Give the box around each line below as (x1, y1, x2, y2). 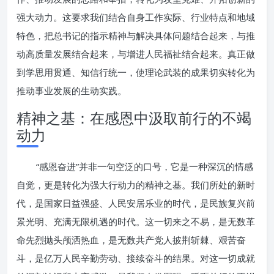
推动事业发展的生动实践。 (17, 84, 127, 97)
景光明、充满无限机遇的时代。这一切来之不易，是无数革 (17, 215, 255, 228)
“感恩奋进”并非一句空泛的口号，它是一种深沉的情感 (36, 160, 253, 172)
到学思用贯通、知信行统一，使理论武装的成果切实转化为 (17, 66, 255, 78)
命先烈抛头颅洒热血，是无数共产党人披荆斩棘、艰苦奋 (17, 234, 246, 246)
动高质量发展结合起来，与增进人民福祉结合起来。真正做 (17, 48, 255, 60)
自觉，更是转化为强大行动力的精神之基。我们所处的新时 (17, 179, 255, 191)
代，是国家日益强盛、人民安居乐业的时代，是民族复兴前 (17, 197, 255, 209)
